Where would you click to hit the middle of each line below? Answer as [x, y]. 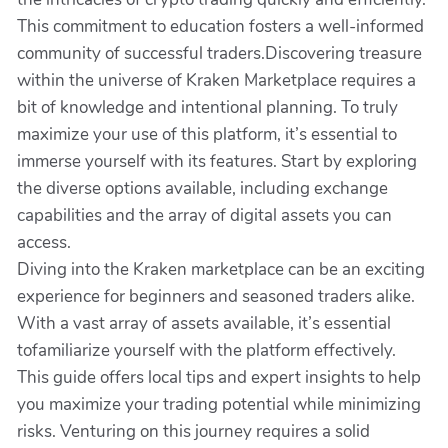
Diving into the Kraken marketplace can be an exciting [221, 269]
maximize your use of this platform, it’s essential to [207, 134]
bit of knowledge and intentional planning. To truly [207, 107]
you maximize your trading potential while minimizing [219, 404]
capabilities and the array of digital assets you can [204, 215]
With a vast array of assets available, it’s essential [204, 323]
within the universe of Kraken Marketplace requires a [216, 80]
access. [44, 242]
